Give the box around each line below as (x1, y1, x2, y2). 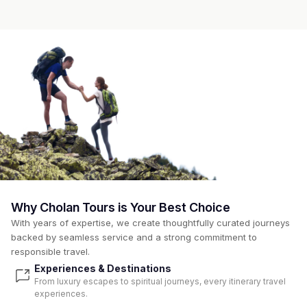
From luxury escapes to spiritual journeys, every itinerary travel (34, 276, 286, 287)
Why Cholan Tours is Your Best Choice (11, 200, 230, 215)
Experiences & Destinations (34, 262, 171, 275)
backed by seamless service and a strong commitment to (11, 232, 257, 243)
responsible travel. (11, 246, 90, 258)
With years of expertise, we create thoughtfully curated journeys (11, 217, 290, 229)
